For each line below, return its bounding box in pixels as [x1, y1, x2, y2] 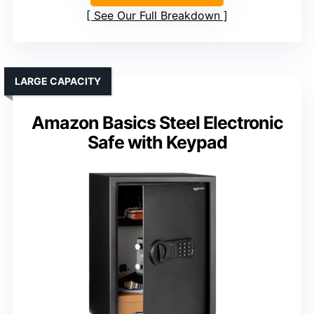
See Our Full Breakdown [94, 8, 220, 22]
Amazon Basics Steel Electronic [31, 111, 283, 133]
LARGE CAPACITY [15, 74, 101, 87]
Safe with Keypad [87, 131, 227, 153]
